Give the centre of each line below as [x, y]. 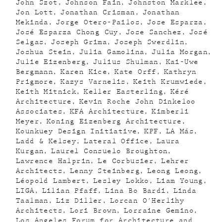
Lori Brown [93, 211]
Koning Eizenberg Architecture [114, 121]
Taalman [32, 201]
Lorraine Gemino [159, 211]
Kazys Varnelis [93, 82]
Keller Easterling [124, 92]
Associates [39, 111]
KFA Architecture [107, 111]
